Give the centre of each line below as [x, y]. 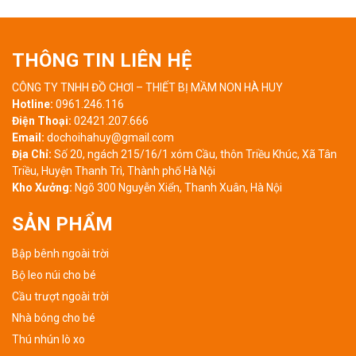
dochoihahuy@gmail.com [109, 137]
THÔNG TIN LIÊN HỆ [102, 60]
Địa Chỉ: [32, 154]
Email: [28, 137]
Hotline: [33, 104]
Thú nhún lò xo [48, 339]
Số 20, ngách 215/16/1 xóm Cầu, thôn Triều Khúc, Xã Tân [194, 154]
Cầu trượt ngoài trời [60, 296]
